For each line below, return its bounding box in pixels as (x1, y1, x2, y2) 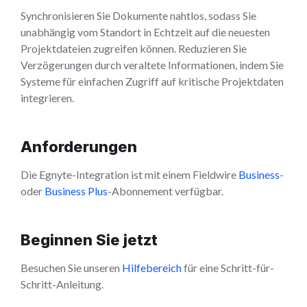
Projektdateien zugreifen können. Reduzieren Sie (21, 42, 247, 56)
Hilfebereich (122, 261, 182, 275)
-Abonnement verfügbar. (108, 184, 223, 198)
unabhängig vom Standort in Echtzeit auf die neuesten (21, 25, 270, 39)
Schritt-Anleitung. (21, 278, 103, 291)
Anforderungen (21, 138, 137, 156)
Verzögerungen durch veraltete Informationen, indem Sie (21, 58, 284, 72)
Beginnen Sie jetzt (21, 231, 158, 249)
